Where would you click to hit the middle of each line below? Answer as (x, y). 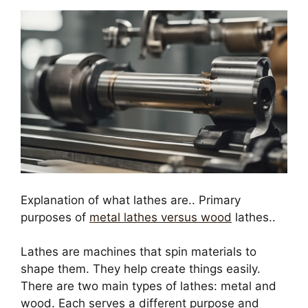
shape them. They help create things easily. (141, 269)
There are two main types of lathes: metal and (148, 286)
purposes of (55, 217)
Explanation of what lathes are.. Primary (131, 200)
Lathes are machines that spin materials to (139, 252)
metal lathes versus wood (161, 217)
